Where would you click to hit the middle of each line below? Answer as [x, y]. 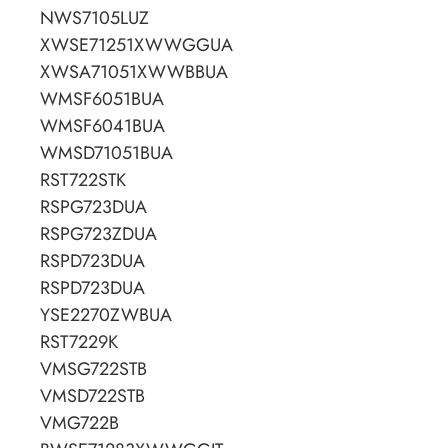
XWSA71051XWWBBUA [134, 72]
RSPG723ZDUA [98, 234]
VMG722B [79, 423]
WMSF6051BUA [102, 99]
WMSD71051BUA [106, 153]
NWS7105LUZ [94, 18]
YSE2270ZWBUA [106, 315]
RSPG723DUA [93, 207]
